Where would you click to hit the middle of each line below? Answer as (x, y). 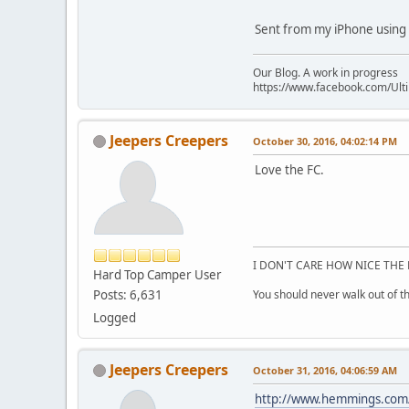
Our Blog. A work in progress (325, 72)
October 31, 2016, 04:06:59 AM (325, 370)
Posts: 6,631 (128, 294)
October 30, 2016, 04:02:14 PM (325, 141)
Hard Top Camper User (157, 274)
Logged (115, 317)
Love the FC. (289, 169)
